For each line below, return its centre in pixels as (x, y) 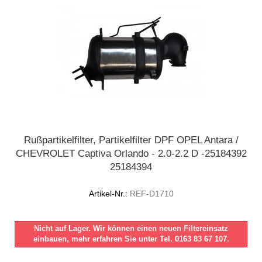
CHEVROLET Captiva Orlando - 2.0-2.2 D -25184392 (131, 154)
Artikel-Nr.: (108, 194)
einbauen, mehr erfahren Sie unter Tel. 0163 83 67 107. (131, 239)
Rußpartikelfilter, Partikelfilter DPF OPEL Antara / (131, 140)
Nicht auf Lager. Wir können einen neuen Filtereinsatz (131, 228)
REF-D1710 (150, 194)
